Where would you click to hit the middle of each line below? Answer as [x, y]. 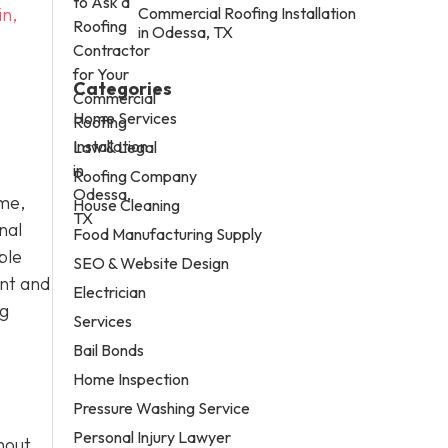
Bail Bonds [109, 349]
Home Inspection [131, 378]
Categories [123, 88]
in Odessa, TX [186, 31]
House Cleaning [127, 204]
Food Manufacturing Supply [168, 233]
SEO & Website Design [151, 262]
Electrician [110, 291]
